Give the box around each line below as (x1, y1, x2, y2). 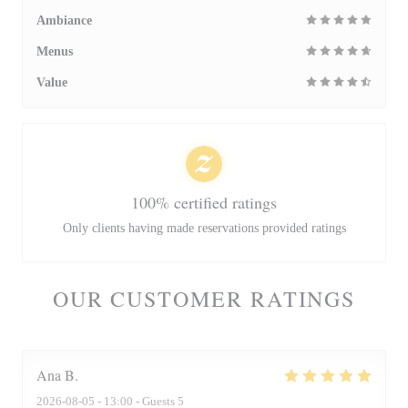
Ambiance (36, 14, 92, 27)
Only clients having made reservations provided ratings (62, 221, 346, 235)
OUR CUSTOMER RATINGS (52, 284, 356, 313)
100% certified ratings (131, 191, 277, 213)
